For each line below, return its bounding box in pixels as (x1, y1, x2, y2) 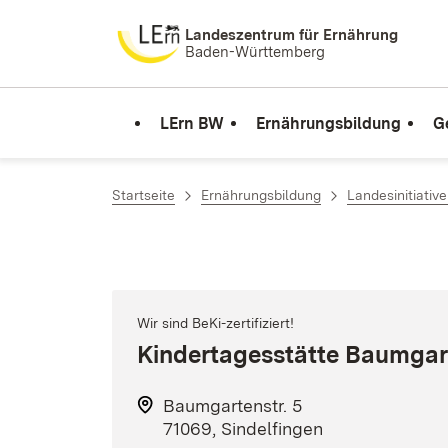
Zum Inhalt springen (50, 21, 214, 42)
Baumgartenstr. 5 (162, 395, 302, 416)
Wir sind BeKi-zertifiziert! (137, 315, 294, 331)
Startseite (112, 187, 175, 203)
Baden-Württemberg (184, 42, 325, 61)
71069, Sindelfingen (162, 418, 323, 439)
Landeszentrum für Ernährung (184, 25, 398, 44)
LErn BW (160, 113, 224, 133)
